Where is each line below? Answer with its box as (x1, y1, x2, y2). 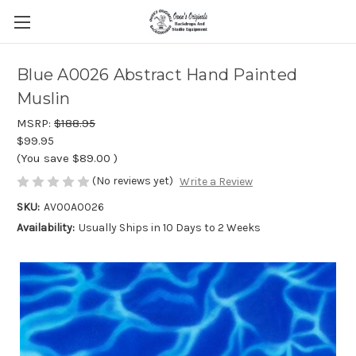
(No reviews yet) (92, 174, 173, 188)
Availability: (17, 221, 75, 235)
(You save (17, 151, 69, 165)
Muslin (17, 89, 71, 109)
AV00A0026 (43, 200, 104, 215)
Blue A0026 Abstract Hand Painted (17, 65, 297, 85)
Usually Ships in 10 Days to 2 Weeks (78, 221, 261, 235)
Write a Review (179, 175, 253, 189)
